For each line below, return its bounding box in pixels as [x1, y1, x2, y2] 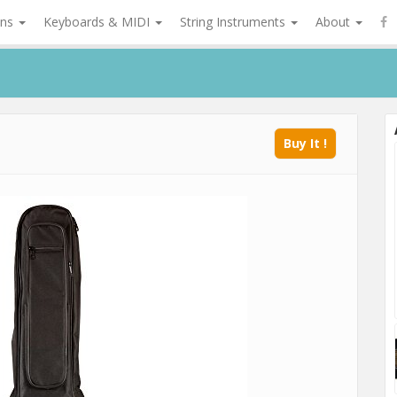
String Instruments [180, 13, 289, 30]
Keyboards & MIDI [43, 13, 153, 30]
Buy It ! [284, 135, 327, 152]
